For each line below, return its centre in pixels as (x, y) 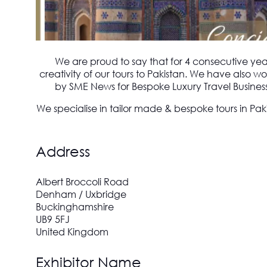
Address (63, 151)
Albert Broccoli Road (82, 182)
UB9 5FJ (53, 219)
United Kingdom (72, 232)
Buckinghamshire (75, 207)
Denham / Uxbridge (81, 194)
